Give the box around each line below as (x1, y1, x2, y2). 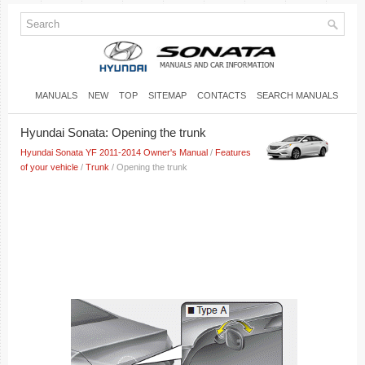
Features (215, 147, 251, 157)
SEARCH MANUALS (257, 90, 338, 100)
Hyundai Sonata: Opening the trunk (20, 125, 206, 139)
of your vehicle (20, 162, 78, 172)
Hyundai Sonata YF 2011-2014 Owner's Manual (20, 147, 208, 157)
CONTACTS (197, 90, 246, 100)
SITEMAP (148, 90, 187, 100)
